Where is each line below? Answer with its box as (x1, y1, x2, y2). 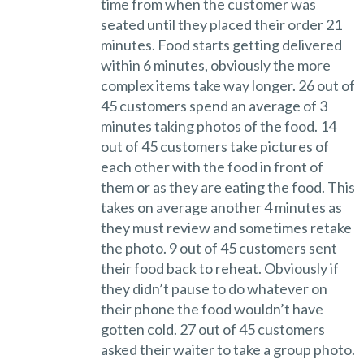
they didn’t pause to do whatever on (100, 279, 327, 297)
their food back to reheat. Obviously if (100, 258, 339, 277)
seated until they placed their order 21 (100, 15, 342, 33)
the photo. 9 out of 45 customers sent (100, 238, 337, 257)
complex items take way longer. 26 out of (100, 76, 355, 94)
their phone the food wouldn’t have (100, 299, 323, 318)
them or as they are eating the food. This (100, 177, 355, 196)
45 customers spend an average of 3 (100, 96, 327, 115)
